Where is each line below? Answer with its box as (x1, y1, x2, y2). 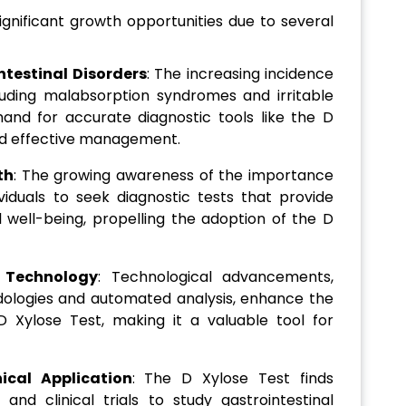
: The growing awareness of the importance (13, 165, 334, 187)
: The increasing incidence (146, 63, 334, 85)
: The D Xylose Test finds (131, 368, 334, 390)
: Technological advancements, (98, 266, 334, 288)
